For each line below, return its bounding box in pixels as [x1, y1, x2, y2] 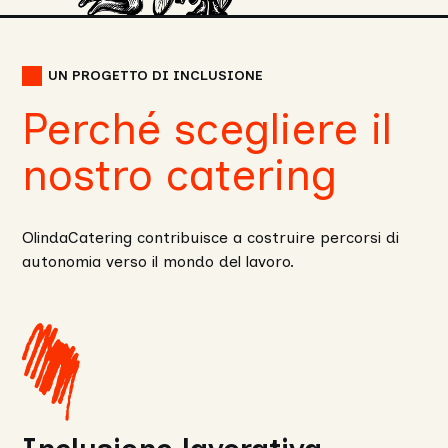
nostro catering [22, 148, 338, 202]
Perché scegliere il [22, 102, 393, 156]
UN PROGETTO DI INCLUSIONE [48, 67, 264, 85]
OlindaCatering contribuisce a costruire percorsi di [22, 228, 400, 248]
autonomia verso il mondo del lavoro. [22, 252, 300, 272]
